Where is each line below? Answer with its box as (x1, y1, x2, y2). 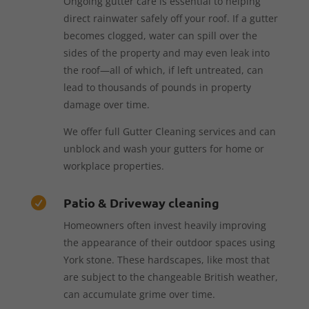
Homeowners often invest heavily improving (63, 218, 266, 232)
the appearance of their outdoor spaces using (63, 235, 275, 249)
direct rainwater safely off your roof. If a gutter (63, 11, 278, 25)
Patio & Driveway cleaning (63, 194, 219, 210)
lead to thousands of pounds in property (63, 80, 251, 94)
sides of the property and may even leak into (63, 46, 270, 59)
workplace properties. (63, 159, 164, 172)
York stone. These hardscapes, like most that (63, 252, 270, 266)
